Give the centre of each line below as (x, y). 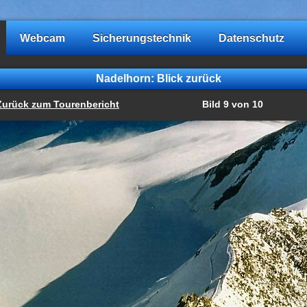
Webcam (42, 38)
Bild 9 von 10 (232, 105)
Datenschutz (251, 38)
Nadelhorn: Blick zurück (158, 78)
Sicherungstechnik (142, 38)
